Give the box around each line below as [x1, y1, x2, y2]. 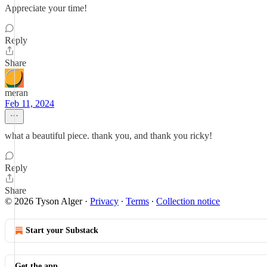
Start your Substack [26, 226, 98, 235]
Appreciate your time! [5, 3, 87, 13]
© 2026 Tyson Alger [5, 196, 82, 206]
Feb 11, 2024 [5, 98, 54, 108]
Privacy [90, 196, 119, 206]
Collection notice [156, 196, 220, 206]
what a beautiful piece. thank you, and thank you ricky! [5, 131, 212, 141]
